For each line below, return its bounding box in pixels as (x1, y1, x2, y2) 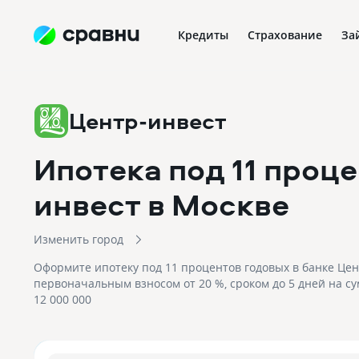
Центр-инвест (69, 105, 226, 136)
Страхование (248, 27, 322, 42)
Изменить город (34, 232, 123, 247)
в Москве (147, 184, 289, 225)
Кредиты (178, 27, 228, 42)
